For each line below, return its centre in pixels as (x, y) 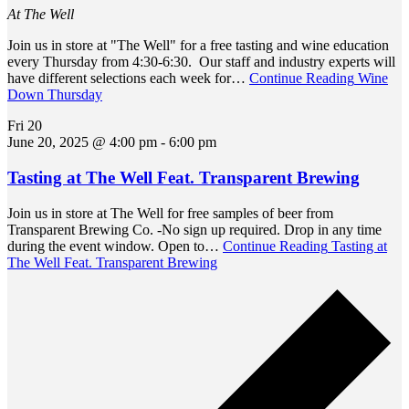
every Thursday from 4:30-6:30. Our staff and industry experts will (201, 62)
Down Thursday (55, 95)
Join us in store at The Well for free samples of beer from (170, 213)
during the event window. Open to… (115, 246)
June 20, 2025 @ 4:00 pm (82, 142)
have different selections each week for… (128, 79)
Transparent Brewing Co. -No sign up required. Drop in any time (194, 229)
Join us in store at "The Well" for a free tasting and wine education (198, 46)
